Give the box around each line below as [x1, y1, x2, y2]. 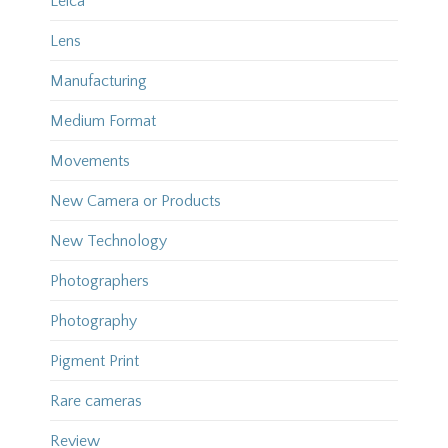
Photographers [49, 272, 149, 291]
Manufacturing [49, 72, 147, 91]
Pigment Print [49, 352, 139, 371]
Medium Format [49, 112, 156, 131]
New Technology [49, 232, 167, 251]
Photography [49, 312, 137, 331]
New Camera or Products [49, 192, 221, 211]
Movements [49, 152, 130, 171]
